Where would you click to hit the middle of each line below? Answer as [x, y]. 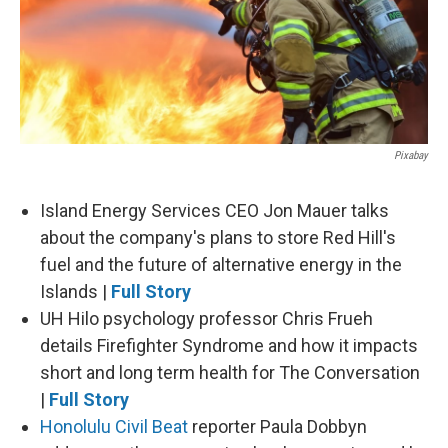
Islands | [75, 292]
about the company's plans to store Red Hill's [218, 238]
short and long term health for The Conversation [230, 373]
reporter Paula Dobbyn [277, 427]
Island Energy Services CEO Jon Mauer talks [214, 211]
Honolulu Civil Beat [114, 427]
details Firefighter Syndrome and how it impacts [229, 346]
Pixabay [411, 156]
